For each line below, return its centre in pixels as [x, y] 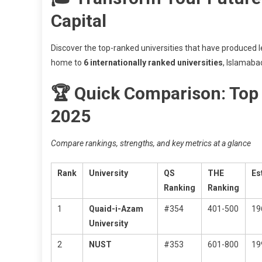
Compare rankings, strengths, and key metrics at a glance [151, 143]
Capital [79, 20]
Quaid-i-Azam [116, 208]
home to [67, 62]
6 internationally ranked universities [153, 62]
